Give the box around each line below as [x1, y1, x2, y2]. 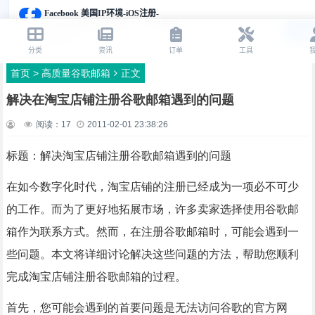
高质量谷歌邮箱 [41, 67, 110, 79]
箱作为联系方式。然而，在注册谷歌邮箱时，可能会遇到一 [6, 226, 299, 238]
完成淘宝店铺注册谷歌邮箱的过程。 [6, 271, 186, 283]
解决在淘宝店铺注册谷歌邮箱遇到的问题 [6, 93, 234, 107]
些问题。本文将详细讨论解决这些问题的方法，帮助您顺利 [6, 248, 299, 260]
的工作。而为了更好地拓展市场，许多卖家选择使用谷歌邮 [6, 203, 299, 215]
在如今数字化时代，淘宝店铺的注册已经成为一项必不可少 [6, 181, 299, 193]
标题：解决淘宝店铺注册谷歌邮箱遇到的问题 [6, 150, 231, 162]
